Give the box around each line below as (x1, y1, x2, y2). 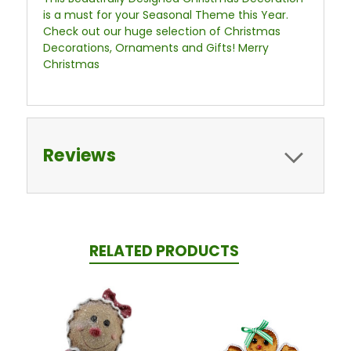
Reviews (43, 143, 116, 168)
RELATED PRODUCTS (89, 241, 239, 262)
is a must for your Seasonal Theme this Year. (43, 7, 288, 24)
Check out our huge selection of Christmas (43, 24, 280, 40)
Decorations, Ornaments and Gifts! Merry (43, 40, 269, 56)
